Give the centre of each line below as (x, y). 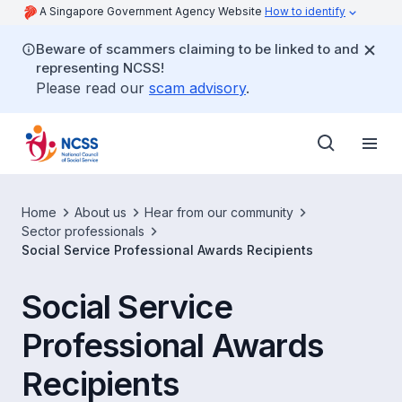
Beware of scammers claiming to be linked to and (197, 49)
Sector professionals (83, 231)
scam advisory (197, 88)
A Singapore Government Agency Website (152, 11)
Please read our (92, 88)
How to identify (305, 11)
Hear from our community (219, 212)
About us (100, 212)
